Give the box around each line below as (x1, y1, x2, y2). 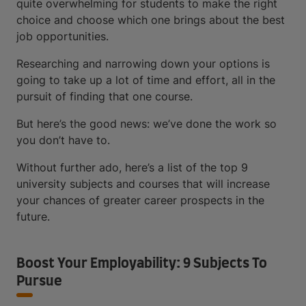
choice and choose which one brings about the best (16, 13, 285, 27)
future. (16, 210, 50, 223)
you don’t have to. (16, 133, 113, 147)
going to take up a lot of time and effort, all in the (16, 73, 275, 87)
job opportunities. (16, 29, 109, 43)
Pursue (16, 275, 62, 288)
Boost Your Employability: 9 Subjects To (16, 257, 267, 270)
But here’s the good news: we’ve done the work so (16, 117, 277, 130)
